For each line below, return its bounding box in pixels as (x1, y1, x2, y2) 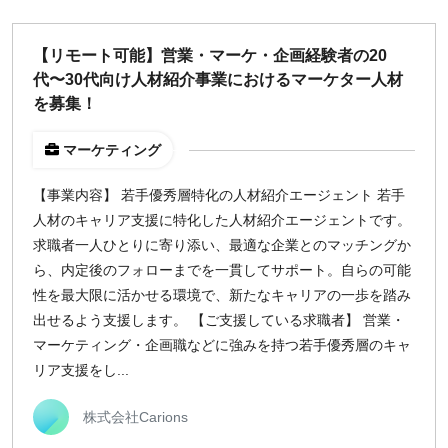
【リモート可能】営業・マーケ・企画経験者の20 (33, 47, 387, 64)
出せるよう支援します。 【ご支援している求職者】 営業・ (33, 312, 405, 328)
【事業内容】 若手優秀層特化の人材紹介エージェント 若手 (33, 187, 405, 203)
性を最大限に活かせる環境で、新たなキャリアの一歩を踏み (33, 287, 411, 303)
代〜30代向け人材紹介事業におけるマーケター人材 (33, 71, 403, 88)
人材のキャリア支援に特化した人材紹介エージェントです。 (33, 212, 411, 228)
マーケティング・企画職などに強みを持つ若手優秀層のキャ (33, 337, 411, 353)
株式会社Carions (83, 408, 188, 425)
